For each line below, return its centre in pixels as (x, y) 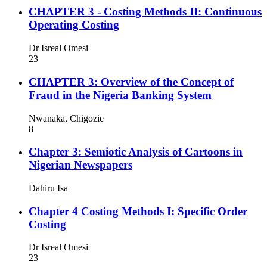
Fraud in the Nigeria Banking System (120, 95)
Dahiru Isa (48, 188)
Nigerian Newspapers (80, 165)
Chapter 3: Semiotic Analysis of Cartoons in (136, 152)
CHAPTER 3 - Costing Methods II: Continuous (145, 12)
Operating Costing (74, 25)
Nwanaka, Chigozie (66, 118)
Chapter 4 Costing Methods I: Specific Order (138, 211)
